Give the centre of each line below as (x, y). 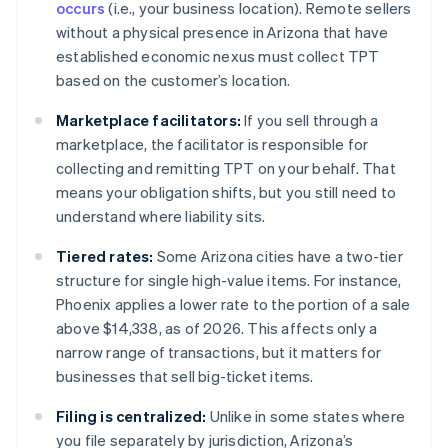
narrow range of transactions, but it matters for (219, 352)
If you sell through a (310, 120)
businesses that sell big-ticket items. (185, 376)
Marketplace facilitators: (148, 120)
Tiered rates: (105, 256)
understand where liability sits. (161, 216)
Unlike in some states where (306, 416)
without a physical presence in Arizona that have (222, 32)
